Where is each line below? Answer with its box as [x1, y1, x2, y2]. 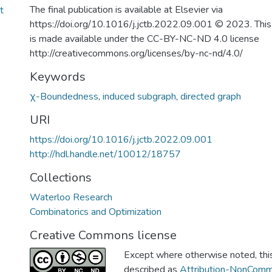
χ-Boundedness [30, 90, 98, 103]
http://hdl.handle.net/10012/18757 [30, 148, 181, 161]
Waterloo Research [30, 191, 112, 204]
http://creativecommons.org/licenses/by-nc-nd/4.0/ [30, 47, 243, 60]
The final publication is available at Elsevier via [30, 3, 223, 16]
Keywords [30, 69, 86, 85]
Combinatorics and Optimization [30, 205, 161, 219]
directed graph [180, 90, 241, 103]
